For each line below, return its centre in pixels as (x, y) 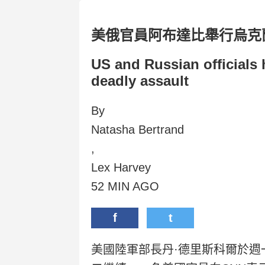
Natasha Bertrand (138, 129)
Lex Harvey (121, 167)
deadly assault (140, 80)
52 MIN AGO (125, 186)
